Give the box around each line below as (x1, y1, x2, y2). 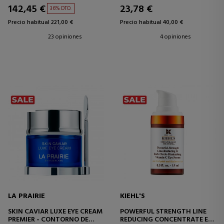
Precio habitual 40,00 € (120, 17, 183, 27)
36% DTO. (50, 3, 71, 13)
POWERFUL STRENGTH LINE (120, 206, 206, 218)
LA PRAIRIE (8, 190, 45, 202)
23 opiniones (48, 31, 82, 42)
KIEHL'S (120, 190, 145, 202)
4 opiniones (160, 31, 191, 42)
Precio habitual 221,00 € (8, 17, 73, 27)
